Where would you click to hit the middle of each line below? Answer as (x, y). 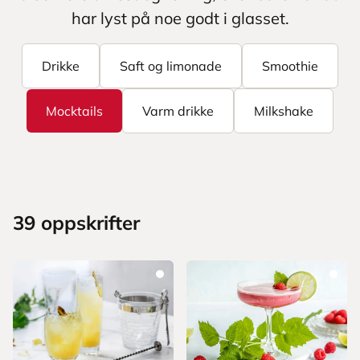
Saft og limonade (171, 66)
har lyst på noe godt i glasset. (180, 18)
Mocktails (74, 111)
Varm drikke (178, 111)
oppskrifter (88, 223)
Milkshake (284, 111)
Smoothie (290, 66)
